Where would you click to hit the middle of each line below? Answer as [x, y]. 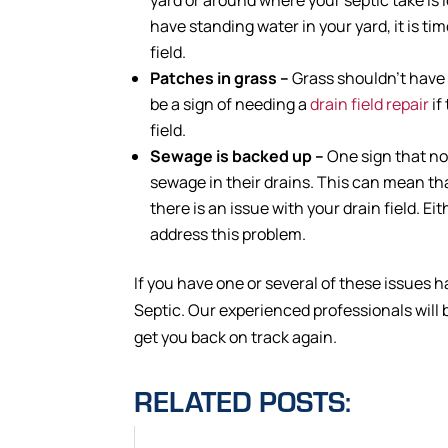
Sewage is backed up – [239, 155]
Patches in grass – [221, 77]
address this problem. [228, 233]
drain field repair [370, 103]
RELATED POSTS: [243, 400]
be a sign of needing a [230, 103]
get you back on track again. [236, 336]
